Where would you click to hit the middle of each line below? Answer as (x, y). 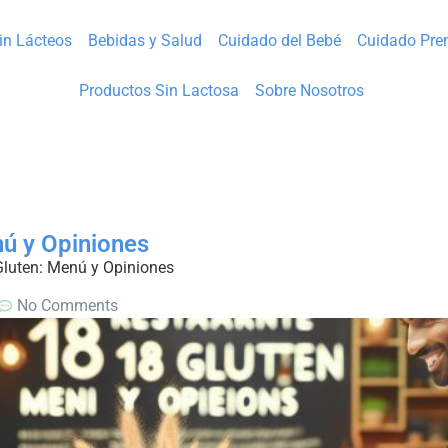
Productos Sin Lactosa (159, 90)
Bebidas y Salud (144, 40)
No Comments (67, 306)
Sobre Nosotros (310, 90)
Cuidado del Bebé (279, 40)
